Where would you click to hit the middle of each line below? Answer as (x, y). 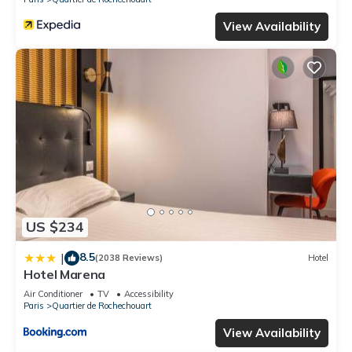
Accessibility (149, 293)
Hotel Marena (65, 274)
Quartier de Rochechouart (102, 305)
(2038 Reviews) (129, 258)
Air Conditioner (53, 293)
